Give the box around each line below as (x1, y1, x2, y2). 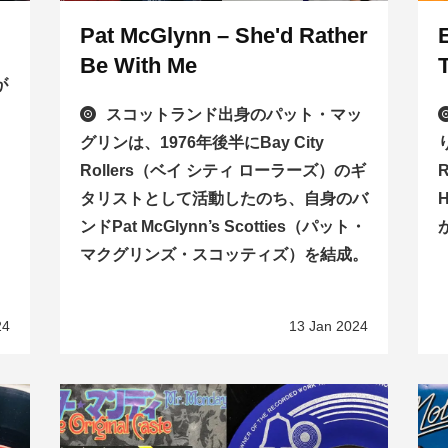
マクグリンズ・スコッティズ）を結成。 (79, 246, 368, 264)
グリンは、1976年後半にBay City (79, 134, 324, 152)
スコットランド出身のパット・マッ (105, 106, 362, 124)
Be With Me (79, 53, 197, 79)
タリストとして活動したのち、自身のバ (79, 190, 368, 208)
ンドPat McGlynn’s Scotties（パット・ (79, 218, 366, 236)
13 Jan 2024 (289, 318, 369, 335)
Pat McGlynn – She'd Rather (79, 23, 368, 49)
